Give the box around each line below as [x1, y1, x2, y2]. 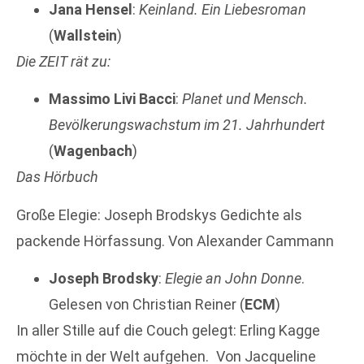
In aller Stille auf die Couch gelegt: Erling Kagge [16, 322, 320, 340]
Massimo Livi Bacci [49, 90, 175, 108]
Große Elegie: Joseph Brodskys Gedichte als [16, 206, 302, 223]
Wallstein [54, 26, 117, 44]
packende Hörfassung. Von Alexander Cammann [16, 232, 334, 249]
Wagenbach [54, 142, 132, 160]
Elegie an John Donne [165, 270, 301, 288]
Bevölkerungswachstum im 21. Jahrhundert [49, 116, 325, 134]
